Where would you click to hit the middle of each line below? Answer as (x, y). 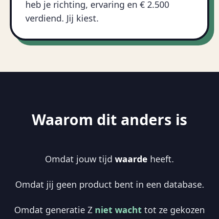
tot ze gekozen (173, 210)
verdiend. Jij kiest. (62, 18)
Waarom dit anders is (109, 120)
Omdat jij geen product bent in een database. (109, 184)
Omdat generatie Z (55, 210)
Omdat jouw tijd (80, 159)
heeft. (161, 159)
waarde (131, 159)
